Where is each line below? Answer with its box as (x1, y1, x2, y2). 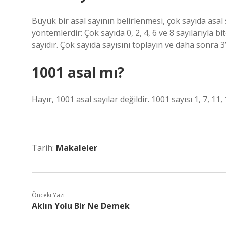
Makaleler (56, 142, 97, 153)
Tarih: (32, 142, 56, 153)
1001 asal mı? (32, 63, 124, 82)
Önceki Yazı (32, 191, 65, 199)
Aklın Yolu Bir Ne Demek (32, 200, 130, 211)
